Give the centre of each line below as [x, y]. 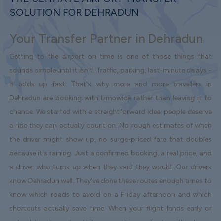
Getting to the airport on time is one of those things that [110, 56]
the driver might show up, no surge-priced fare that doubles [110, 139]
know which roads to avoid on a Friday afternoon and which [110, 194]
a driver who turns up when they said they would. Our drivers [110, 167]
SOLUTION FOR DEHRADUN [74, 12]
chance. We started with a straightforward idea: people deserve [110, 111]
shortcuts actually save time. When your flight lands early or [110, 208]
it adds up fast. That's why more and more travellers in [110, 84]
